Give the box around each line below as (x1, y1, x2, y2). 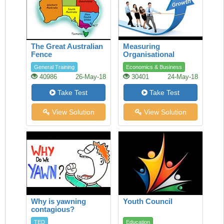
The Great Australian (31, 42, 103, 50)
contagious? (31, 205, 74, 213)
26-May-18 (75, 73, 106, 80)
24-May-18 (167, 73, 198, 80)
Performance (123, 58, 168, 66)
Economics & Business (126, 64, 182, 70)
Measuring (123, 42, 160, 50)
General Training (34, 64, 74, 70)
